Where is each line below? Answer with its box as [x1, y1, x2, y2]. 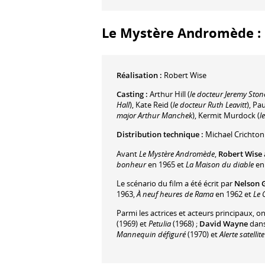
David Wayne [199, 218, 248, 230]
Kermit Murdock [198, 109, 256, 121]
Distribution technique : [117, 129, 203, 140]
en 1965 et [146, 159, 186, 170]
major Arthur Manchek [117, 109, 192, 121]
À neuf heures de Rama [137, 189, 214, 200]
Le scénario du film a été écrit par [117, 178, 234, 189]
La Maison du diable [186, 159, 254, 170]
